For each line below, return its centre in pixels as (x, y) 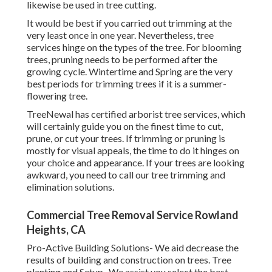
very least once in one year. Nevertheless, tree (120, 35)
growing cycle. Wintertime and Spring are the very (130, 72)
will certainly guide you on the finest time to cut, (125, 126)
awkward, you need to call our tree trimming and (126, 175)
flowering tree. (57, 96)
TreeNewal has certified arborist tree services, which (136, 114)
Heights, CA (56, 230)
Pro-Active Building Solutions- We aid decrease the (133, 248)
